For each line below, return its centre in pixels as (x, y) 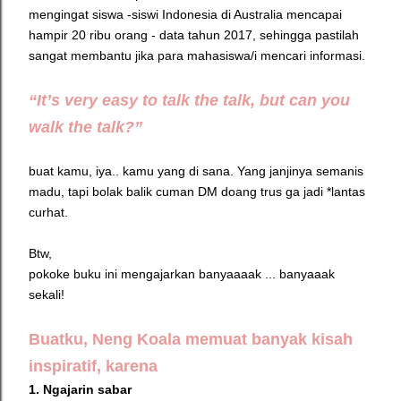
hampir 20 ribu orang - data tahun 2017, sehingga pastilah (194, 35)
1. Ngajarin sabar (82, 390)
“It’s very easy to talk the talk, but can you (189, 101)
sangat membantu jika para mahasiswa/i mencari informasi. (199, 56)
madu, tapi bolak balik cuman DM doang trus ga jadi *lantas (197, 192)
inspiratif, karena (98, 367)
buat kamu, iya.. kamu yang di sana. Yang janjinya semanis (196, 171)
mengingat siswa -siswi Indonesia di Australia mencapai (185, 15)
